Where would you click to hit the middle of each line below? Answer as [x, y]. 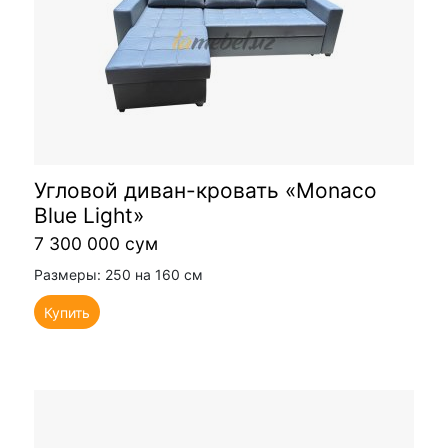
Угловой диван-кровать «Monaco [205, 190]
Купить [67, 313]
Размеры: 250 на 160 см [118, 274]
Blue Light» [89, 215]
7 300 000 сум [96, 243]
